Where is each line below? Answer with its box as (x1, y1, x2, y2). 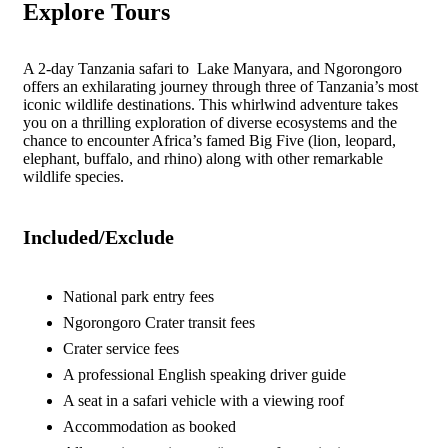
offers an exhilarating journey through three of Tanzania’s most (23, 77, 418, 95)
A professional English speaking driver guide (63, 365, 346, 383)
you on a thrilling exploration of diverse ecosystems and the (23, 113, 397, 131)
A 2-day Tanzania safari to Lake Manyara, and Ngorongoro (23, 59, 402, 77)
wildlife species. (23, 167, 124, 185)
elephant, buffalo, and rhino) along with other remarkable (23, 149, 383, 167)
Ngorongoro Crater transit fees (63, 313, 255, 331)
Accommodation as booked (63, 417, 236, 435)
